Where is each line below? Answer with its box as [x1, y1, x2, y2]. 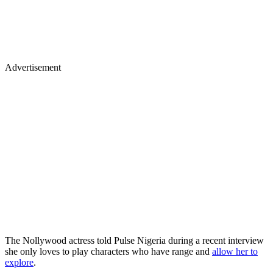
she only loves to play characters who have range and [5, 246, 212, 257]
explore [5, 257, 34, 268]
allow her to [212, 246, 258, 257]
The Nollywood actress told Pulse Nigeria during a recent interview [5, 235, 264, 246]
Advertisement [5, 62, 61, 73]
